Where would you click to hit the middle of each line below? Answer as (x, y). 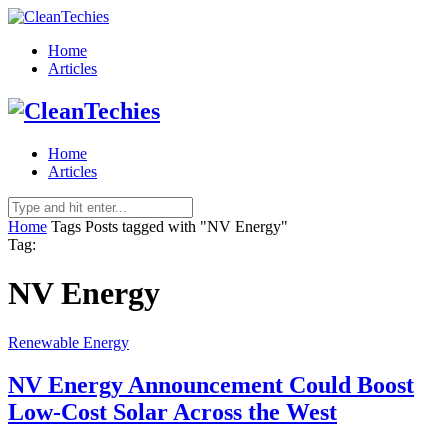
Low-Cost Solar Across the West (172, 411)
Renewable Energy (68, 342)
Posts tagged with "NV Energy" (186, 226)
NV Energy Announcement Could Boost (211, 384)
